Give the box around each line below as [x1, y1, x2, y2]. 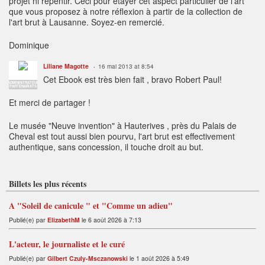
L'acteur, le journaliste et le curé [9, 237, 125, 250]
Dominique [9, 38, 49, 51]
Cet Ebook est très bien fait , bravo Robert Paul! [43, 73, 222, 85]
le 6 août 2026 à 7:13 [80, 215, 141, 224]
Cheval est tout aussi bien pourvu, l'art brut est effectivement [9, 130, 235, 142]
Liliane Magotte [43, 61, 89, 70]
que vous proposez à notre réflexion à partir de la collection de [9, 5, 243, 17]
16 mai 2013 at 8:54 [98, 62, 154, 70]
